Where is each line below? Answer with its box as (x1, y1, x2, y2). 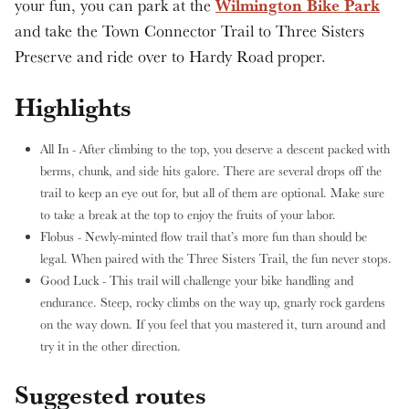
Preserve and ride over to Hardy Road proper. (15, 46, 330, 67)
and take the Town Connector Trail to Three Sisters (15, 20, 364, 41)
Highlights (15, 89, 131, 124)
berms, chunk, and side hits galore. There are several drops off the (40, 163, 382, 179)
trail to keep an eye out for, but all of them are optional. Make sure (40, 184, 384, 201)
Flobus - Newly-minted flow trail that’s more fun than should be (40, 228, 367, 245)
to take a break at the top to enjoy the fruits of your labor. (40, 206, 336, 223)
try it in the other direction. (40, 338, 181, 354)
